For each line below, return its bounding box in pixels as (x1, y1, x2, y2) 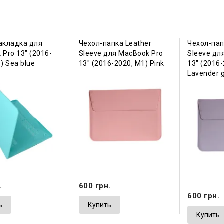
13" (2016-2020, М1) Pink (78, 59, 164, 68)
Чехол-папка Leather (78, 39, 152, 48)
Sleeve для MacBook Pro (78, 49, 163, 58)
